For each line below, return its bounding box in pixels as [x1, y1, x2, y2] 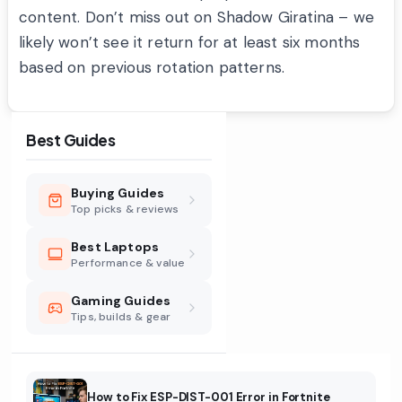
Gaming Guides [71, 292, 171, 309]
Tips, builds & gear [71, 309, 171, 324]
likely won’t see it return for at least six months [19, 32, 361, 53]
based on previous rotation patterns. [19, 57, 285, 78]
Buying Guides [71, 184, 165, 201]
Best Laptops [71, 238, 160, 255]
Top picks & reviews [71, 201, 179, 216]
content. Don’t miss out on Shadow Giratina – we [19, 7, 374, 28]
